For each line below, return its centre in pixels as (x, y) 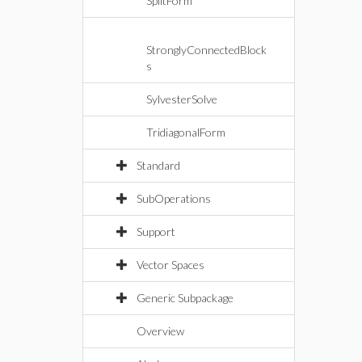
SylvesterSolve (182, 99)
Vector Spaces (170, 265)
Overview (160, 331)
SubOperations (174, 198)
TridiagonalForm (186, 132)
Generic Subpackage (185, 298)
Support (156, 232)
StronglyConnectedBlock (206, 50)
